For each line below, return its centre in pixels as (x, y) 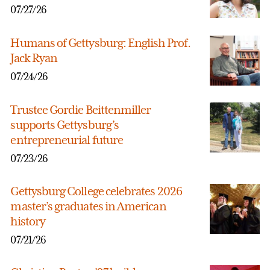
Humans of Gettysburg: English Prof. (100, 43)
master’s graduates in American (88, 206)
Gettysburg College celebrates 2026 (96, 191)
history (28, 221)
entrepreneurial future (67, 140)
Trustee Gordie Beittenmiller (81, 110)
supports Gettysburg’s (64, 125)
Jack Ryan (34, 58)
